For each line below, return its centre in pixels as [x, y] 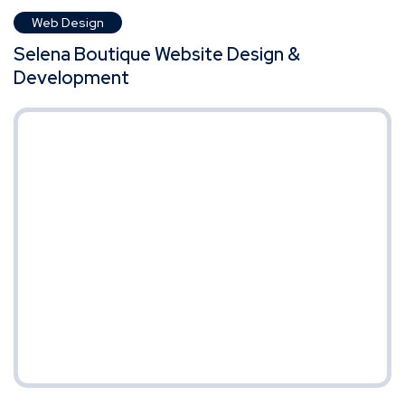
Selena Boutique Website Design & [157, 54]
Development [71, 77]
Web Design [68, 22]
